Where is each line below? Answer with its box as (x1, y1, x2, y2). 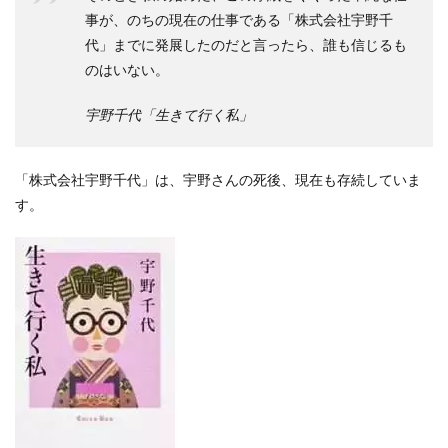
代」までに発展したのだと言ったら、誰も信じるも (85, 36, 407, 53)
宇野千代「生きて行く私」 (85, 106, 253, 123)
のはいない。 (85, 61, 169, 78)
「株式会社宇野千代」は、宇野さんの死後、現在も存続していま (15, 171, 421, 188)
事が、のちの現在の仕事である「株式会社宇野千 (85, 11, 393, 28)
